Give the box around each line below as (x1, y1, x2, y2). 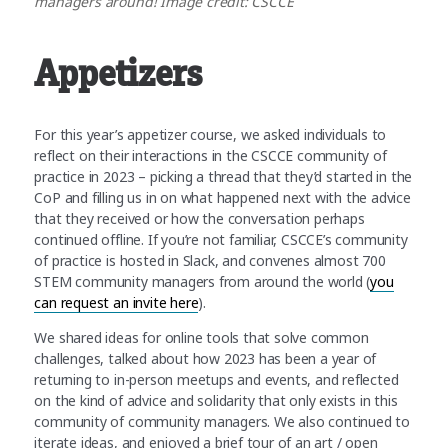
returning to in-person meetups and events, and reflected (34, 370, 399, 390)
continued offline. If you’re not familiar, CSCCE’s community (34, 230, 408, 250)
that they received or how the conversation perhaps (34, 209, 365, 229)
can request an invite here (34, 293, 199, 313)
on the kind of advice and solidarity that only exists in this (34, 391, 398, 411)
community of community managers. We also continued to (34, 412, 411, 432)
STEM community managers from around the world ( (34, 272, 371, 292)
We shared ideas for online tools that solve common (34, 328, 369, 348)
